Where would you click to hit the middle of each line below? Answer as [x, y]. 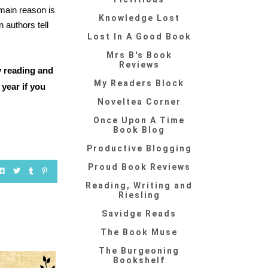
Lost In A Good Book [139, 37]
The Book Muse [139, 232]
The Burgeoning [139, 251]
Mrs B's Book [139, 55]
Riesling [139, 195]
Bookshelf [139, 261]
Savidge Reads [139, 214]
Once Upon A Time [139, 121]
